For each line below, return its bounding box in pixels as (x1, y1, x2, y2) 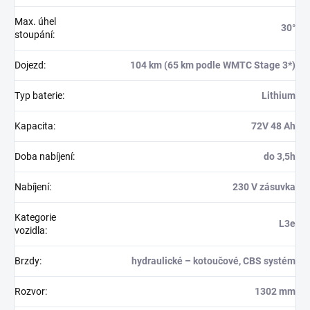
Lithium (262, 90, 295, 102)
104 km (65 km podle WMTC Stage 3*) (130, 60, 295, 71)
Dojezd (15, 60, 44, 71)
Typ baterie (15, 90, 62, 102)
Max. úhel (15, 16, 56, 28)
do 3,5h (264, 151, 295, 163)
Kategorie (15, 212, 56, 224)
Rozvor (15, 286, 45, 298)
